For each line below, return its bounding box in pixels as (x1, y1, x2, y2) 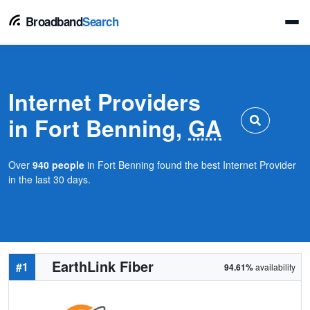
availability (253, 261, 295, 273)
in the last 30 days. (8, 172, 91, 186)
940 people (33, 158, 84, 172)
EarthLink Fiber (52, 256, 154, 276)
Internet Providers (8, 86, 201, 118)
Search (82, 13, 119, 30)
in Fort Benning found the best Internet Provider (84, 158, 296, 172)
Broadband (22, 13, 83, 30)
